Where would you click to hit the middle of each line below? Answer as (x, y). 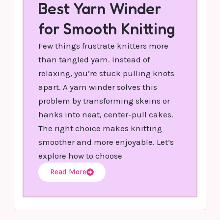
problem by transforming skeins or (104, 100)
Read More (69, 172)
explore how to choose (81, 155)
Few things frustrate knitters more (104, 45)
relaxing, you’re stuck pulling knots (107, 73)
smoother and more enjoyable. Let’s (106, 142)
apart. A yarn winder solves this (98, 87)
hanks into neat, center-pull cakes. (106, 114)
